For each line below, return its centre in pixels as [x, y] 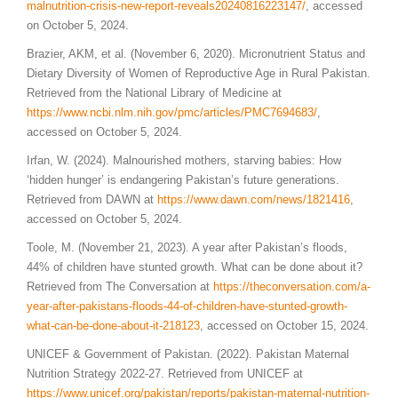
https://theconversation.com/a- [292, 286]
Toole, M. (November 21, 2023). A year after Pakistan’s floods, [187, 247]
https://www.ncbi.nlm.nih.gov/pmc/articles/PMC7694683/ [172, 112]
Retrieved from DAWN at [92, 199]
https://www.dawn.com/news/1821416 [254, 199]
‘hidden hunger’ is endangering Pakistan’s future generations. [183, 179]
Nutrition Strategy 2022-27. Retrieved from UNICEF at [165, 373]
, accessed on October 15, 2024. [284, 325]
